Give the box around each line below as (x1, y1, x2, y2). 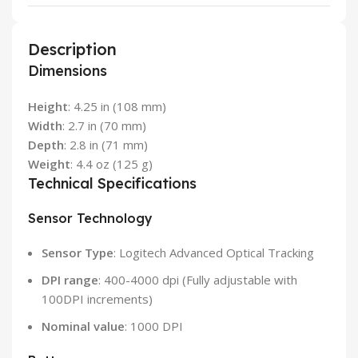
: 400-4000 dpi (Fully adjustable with (98, 272, 297, 288)
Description (28, 39, 117, 60)
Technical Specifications (28, 174, 197, 193)
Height (28, 98, 68, 115)
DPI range (42, 272, 98, 288)
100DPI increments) (42, 291, 153, 308)
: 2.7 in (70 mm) (62, 117, 146, 134)
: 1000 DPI (125, 318, 183, 335)
